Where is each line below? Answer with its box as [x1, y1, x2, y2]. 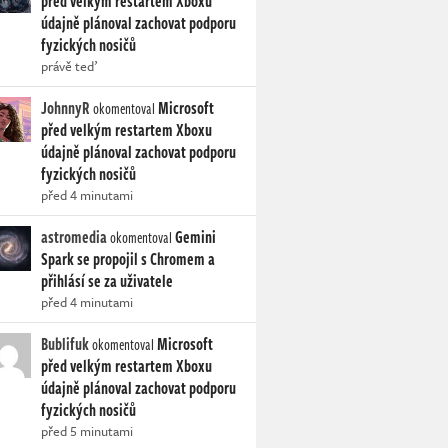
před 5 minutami [41, 421, 133, 441]
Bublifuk [41, 332, 89, 356]
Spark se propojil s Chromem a [41, 247, 215, 271]
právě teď [41, 56, 97, 76]
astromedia [41, 225, 107, 249]
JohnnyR [41, 96, 90, 120]
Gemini [175, 225, 216, 249]
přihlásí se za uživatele [41, 269, 173, 293]
